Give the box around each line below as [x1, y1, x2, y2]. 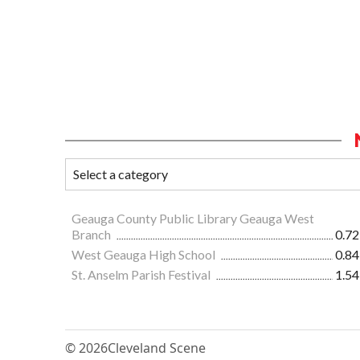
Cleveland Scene [108, 339, 206, 358]
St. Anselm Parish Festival [72, 267, 213, 283]
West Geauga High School [72, 247, 218, 263]
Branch [72, 227, 113, 243]
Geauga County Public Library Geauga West [72, 211, 314, 227]
